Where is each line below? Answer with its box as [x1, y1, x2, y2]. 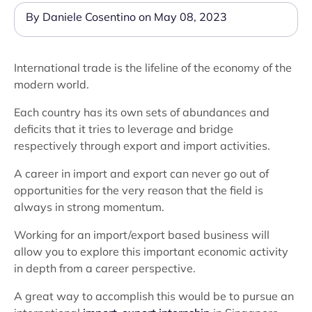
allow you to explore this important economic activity [14, 244, 288, 258]
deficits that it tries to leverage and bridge [14, 122, 233, 136]
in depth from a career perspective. [14, 261, 196, 275]
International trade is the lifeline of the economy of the [14, 61, 292, 75]
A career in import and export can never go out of [14, 166, 269, 180]
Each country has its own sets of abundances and [14, 105, 270, 119]
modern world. [14, 77, 89, 91]
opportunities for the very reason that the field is [14, 183, 263, 197]
